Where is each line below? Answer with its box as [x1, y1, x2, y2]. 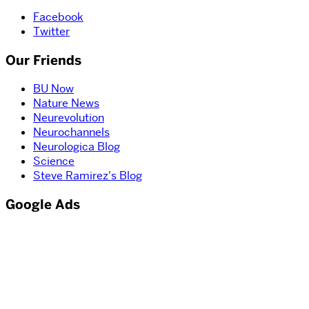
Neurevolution [33, 110, 104, 126]
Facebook [33, 10, 83, 24]
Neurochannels [33, 125, 110, 140]
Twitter [33, 24, 70, 39]
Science [33, 154, 74, 169]
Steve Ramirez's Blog [33, 168, 142, 183]
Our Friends [6, 51, 81, 69]
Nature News [33, 96, 99, 111]
